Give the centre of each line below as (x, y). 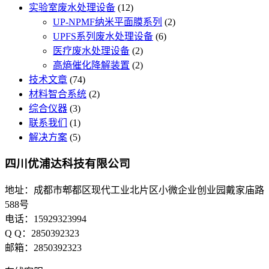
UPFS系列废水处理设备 (103, 36)
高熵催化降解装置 (91, 65)
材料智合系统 (58, 94)
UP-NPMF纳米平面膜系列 (107, 22)
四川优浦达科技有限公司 (68, 164)
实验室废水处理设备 (72, 7)
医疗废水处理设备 (91, 50)
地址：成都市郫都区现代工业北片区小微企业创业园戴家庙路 (134, 190)
